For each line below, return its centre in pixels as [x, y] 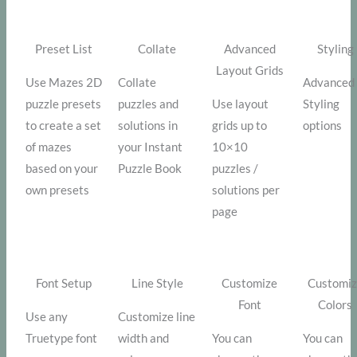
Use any [47, 317]
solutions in [148, 126]
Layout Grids [249, 71]
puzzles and [149, 104]
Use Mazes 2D [64, 83]
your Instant [151, 147]
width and [144, 339]
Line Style [157, 284]
